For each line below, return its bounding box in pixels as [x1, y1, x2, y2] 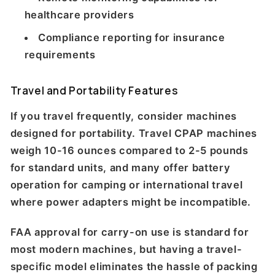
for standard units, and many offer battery [10, 161, 231, 174]
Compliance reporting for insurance [38, 31, 225, 44]
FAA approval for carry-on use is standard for [10, 225, 249, 238]
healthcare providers [24, 8, 134, 21]
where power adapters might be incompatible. [10, 196, 251, 209]
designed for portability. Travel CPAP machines [10, 127, 257, 140]
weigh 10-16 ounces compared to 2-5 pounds [10, 144, 249, 157]
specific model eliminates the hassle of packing [10, 260, 258, 273]
